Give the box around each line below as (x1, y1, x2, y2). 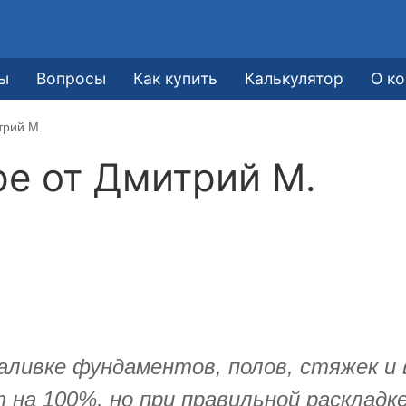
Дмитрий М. (93, 153, 317, 200)
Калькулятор (245, 68, 344, 88)
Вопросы (36, 68, 107, 88)
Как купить (133, 68, 218, 88)
